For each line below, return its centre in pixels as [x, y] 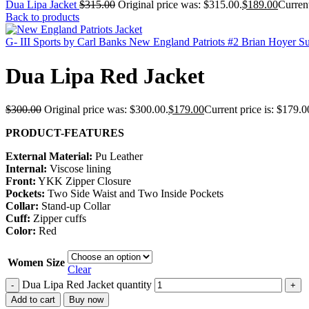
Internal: [26, 168]
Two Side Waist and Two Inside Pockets [134, 193]
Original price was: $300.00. [106, 109]
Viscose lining [79, 168]
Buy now [86, 299]
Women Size [36, 262]
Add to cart [33, 299]
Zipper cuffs [58, 218]
